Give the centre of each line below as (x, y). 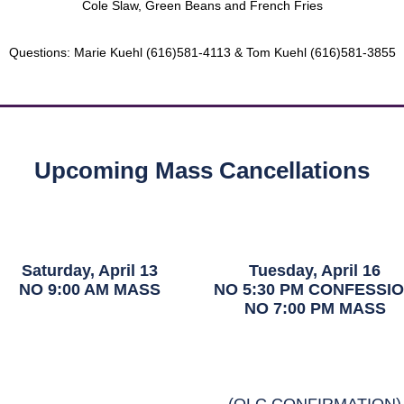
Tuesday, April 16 (315, 271)
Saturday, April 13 (89, 271)
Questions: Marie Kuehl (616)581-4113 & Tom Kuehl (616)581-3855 (202, 52)
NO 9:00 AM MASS (89, 289)
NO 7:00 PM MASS (315, 308)
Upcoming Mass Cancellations (202, 170)
